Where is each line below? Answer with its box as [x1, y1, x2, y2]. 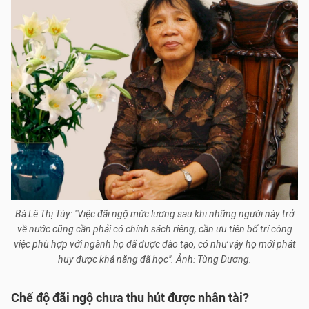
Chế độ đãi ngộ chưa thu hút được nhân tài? [11, 290, 249, 306]
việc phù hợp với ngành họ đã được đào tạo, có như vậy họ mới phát [13, 239, 296, 250]
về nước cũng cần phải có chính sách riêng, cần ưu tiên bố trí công [17, 223, 292, 235]
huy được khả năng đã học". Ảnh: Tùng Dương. [57, 254, 252, 266]
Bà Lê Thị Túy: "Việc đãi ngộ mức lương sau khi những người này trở [14, 208, 295, 220]
